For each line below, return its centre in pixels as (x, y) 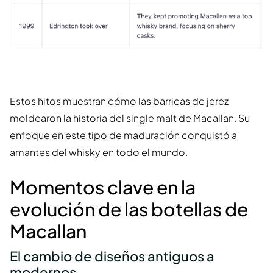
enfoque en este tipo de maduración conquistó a (123, 135)
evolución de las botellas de (129, 209)
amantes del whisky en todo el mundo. (99, 152)
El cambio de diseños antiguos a (112, 256)
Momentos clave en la (103, 187)
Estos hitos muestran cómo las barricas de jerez (119, 101)
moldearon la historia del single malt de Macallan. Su (130, 118)
